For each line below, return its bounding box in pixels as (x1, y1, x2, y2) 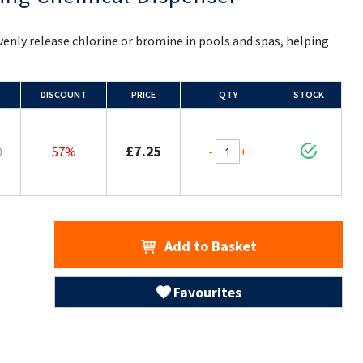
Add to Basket (160, 237, 257, 255)
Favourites (173, 284, 241, 302)
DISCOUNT (41, 88, 88, 100)
